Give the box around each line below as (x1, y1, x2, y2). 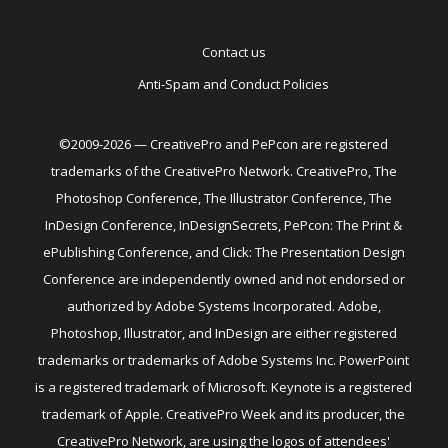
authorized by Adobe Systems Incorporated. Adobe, (66, 297, 381, 316)
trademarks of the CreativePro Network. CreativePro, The (50, 162, 397, 181)
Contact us (201, 43, 266, 62)
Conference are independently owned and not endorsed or (42, 270, 405, 289)
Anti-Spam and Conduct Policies (138, 75, 330, 94)
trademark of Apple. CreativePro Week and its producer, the (42, 405, 406, 424)
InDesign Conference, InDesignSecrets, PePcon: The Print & (45, 216, 403, 235)
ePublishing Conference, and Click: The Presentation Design (42, 243, 405, 262)
